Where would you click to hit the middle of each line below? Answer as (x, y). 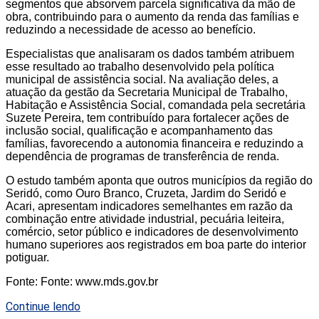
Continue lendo (43, 307)
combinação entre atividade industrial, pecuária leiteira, (145, 219)
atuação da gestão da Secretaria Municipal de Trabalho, (147, 93)
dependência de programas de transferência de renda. (142, 157)
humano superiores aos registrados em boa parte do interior (156, 245)
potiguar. (27, 258)
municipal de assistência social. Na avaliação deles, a (142, 80)
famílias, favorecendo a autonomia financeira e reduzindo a (155, 144)
